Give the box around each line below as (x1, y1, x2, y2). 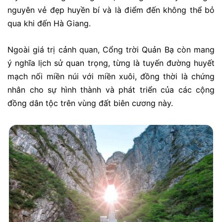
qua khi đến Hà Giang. (7, 18, 91, 29)
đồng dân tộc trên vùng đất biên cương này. (7, 98, 173, 108)
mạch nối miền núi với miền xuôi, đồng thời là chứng (7, 71, 215, 81)
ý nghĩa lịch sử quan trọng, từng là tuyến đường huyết (7, 57, 215, 68)
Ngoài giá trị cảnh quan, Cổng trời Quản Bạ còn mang (7, 44, 215, 55)
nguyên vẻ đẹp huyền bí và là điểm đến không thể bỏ (7, 5, 215, 15)
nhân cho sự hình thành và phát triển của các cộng (7, 84, 215, 95)
